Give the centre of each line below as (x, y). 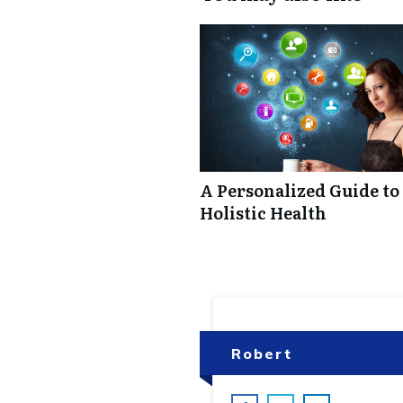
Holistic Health (263, 212)
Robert (262, 354)
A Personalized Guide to (300, 190)
